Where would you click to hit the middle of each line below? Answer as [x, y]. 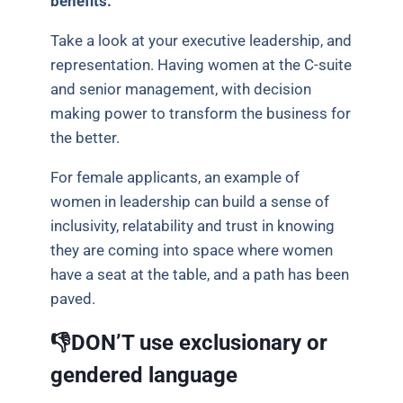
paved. [73, 299]
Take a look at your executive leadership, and [201, 41]
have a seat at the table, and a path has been [200, 275]
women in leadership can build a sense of [190, 202]
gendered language [144, 376]
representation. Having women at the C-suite [201, 65]
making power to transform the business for [201, 114]
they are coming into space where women [192, 251]
